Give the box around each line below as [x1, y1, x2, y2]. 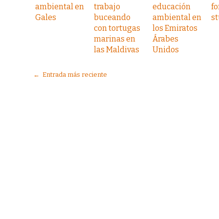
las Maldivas [94, 45, 139, 54]
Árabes [153, 34, 178, 44]
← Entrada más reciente [33, 71, 107, 78]
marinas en [94, 34, 135, 44]
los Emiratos [153, 23, 197, 33]
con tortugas [94, 23, 140, 33]
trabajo [94, 2, 120, 11]
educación [153, 2, 191, 11]
